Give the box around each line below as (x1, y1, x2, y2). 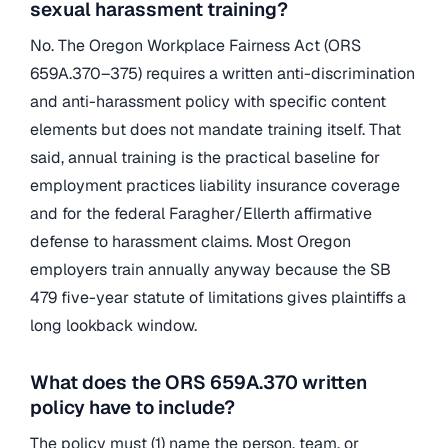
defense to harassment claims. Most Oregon (30, 230, 351, 252)
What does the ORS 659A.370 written (30, 370, 367, 396)
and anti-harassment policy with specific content (30, 90, 386, 112)
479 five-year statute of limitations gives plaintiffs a (30, 286, 406, 308)
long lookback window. (30, 314, 197, 336)
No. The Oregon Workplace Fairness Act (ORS (30, 34, 361, 56)
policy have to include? (30, 395, 235, 421)
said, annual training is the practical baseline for (30, 146, 380, 168)
